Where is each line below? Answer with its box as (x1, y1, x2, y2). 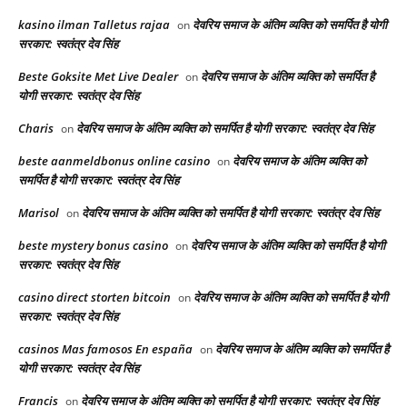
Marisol (18, 204, 59, 222)
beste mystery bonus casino (18, 237, 168, 254)
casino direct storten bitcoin (18, 289, 171, 306)
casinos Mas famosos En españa (18, 341, 193, 358)
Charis (18, 120, 54, 137)
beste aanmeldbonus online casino (18, 153, 210, 170)
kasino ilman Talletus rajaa (18, 16, 170, 34)
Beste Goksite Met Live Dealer (18, 68, 178, 85)
